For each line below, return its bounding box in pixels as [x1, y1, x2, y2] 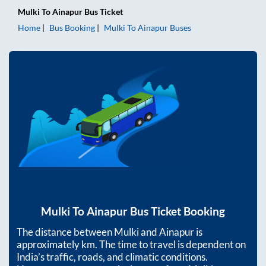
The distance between [17, 226, 114, 239]
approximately [17, 238, 81, 251]
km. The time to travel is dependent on [81, 238, 246, 251]
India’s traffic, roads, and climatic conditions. [17, 251, 208, 264]
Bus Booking [49, 23, 95, 33]
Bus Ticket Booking [128, 205, 225, 218]
